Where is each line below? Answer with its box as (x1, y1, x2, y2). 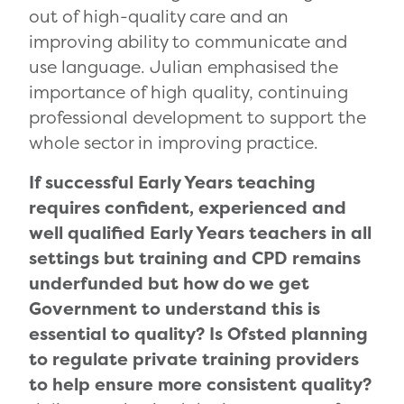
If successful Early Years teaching (29, 170, 316, 195)
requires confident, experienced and (29, 196, 346, 220)
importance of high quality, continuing (29, 80, 348, 105)
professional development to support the (29, 106, 366, 130)
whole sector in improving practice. (29, 131, 318, 155)
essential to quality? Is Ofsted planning (29, 322, 368, 346)
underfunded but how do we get (29, 271, 309, 296)
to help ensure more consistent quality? (29, 372, 372, 397)
